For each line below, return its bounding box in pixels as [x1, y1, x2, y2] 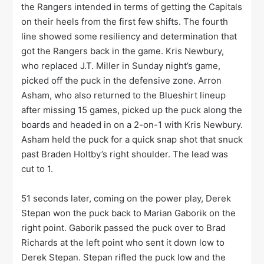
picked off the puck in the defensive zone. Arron [21, 74, 222, 86]
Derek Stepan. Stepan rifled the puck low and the [21, 251, 226, 263]
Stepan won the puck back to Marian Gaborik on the [21, 207, 236, 219]
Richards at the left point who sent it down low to [21, 236, 225, 248]
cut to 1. [21, 163, 53, 174]
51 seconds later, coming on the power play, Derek [21, 192, 231, 204]
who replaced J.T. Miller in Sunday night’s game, [21, 60, 220, 71]
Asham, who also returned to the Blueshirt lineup [21, 89, 226, 101]
